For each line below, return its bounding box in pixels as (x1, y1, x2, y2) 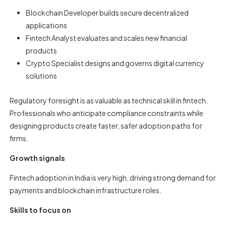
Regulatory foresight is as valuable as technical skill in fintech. (10, 96, 208, 105)
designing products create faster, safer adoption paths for (10, 121, 203, 130)
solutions (25, 71, 57, 80)
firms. (10, 134, 29, 143)
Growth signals (10, 153, 66, 162)
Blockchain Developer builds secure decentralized (25, 8, 189, 17)
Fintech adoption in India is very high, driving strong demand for (10, 173, 216, 182)
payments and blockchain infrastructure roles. (10, 186, 162, 195)
